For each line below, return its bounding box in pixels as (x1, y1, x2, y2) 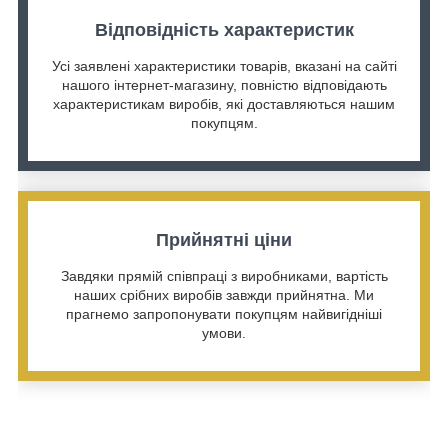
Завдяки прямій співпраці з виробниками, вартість (60, 268, 388, 285)
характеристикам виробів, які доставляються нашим (53, 96, 395, 113)
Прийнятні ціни (156, 230, 292, 251)
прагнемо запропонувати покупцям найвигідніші (66, 306, 382, 323)
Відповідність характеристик (94, 20, 354, 41)
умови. (202, 325, 246, 342)
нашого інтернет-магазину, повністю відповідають (61, 77, 387, 94)
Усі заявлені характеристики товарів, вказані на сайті (51, 58, 397, 75)
